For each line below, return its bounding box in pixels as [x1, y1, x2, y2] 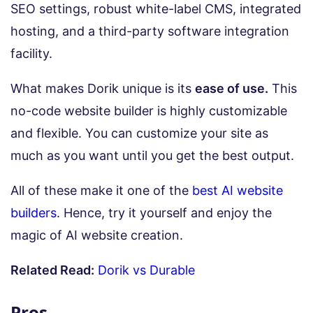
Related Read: [10, 262, 94, 277]
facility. [10, 45, 56, 61]
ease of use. [195, 80, 268, 96]
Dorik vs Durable [98, 262, 195, 277]
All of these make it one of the [10, 182, 192, 198]
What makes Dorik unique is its [10, 80, 195, 96]
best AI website [192, 182, 283, 198]
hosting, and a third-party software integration [10, 23, 289, 38]
